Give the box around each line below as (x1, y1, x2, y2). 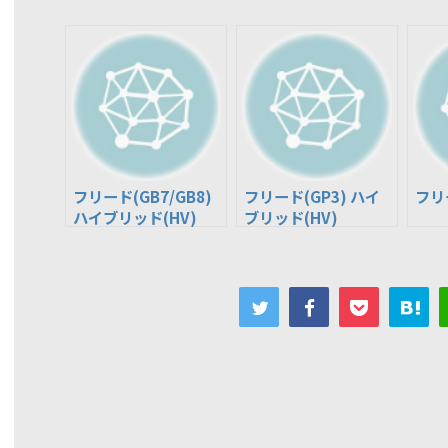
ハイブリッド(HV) (73, 206, 197, 228)
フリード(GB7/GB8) (73, 185, 212, 207)
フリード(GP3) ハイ (244, 185, 380, 207)
